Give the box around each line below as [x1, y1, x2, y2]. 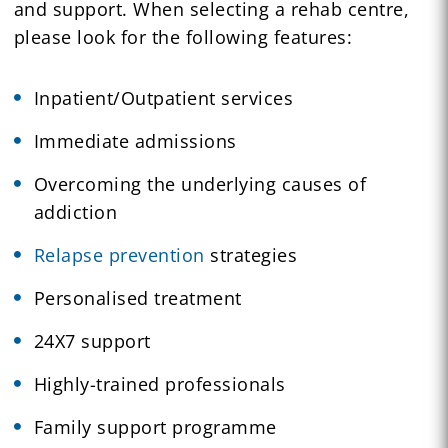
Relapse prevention [33, 242, 205, 267]
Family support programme [33, 414, 277, 439]
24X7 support [33, 328, 151, 353]
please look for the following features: [13, 24, 353, 49]
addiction [33, 199, 118, 224]
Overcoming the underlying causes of [33, 171, 367, 196]
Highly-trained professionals [33, 371, 286, 396]
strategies [204, 242, 298, 267]
